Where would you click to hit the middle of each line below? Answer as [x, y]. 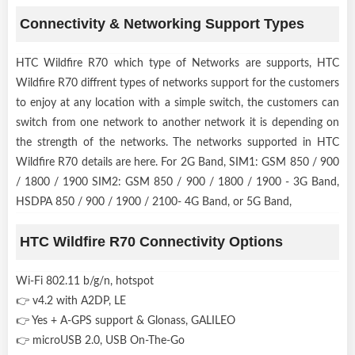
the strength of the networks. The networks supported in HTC [177, 142]
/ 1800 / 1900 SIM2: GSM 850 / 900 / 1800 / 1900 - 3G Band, [177, 182]
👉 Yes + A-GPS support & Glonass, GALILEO [126, 321]
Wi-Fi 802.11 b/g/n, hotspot [85, 281]
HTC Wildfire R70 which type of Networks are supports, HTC [177, 63]
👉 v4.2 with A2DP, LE [71, 301]
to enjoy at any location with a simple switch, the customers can [177, 103]
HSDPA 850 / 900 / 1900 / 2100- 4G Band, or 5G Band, [154, 202]
